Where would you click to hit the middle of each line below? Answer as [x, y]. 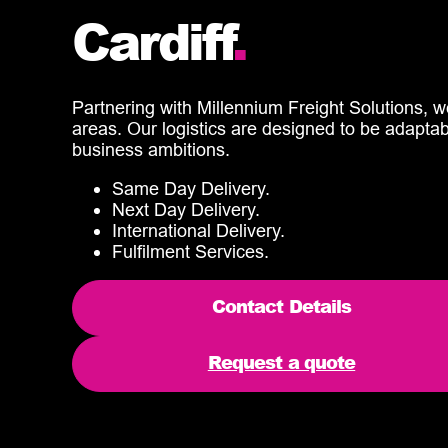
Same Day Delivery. [191, 188]
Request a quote [281, 361]
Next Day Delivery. [186, 209]
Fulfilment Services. [190, 251]
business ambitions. [151, 149]
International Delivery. [198, 230]
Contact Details [281, 305]
